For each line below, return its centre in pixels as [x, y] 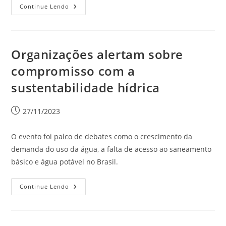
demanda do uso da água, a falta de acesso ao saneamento [111, 149]
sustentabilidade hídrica [86, 88]
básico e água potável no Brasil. [65, 162]
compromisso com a [73, 71]
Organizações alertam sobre [97, 54]
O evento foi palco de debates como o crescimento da [102, 136]
